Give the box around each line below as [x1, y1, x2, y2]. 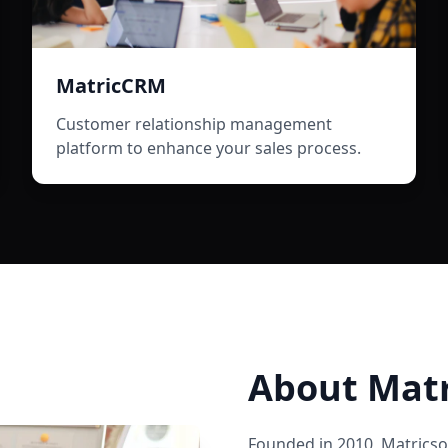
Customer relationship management [56, 113, 332, 135]
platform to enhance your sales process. [56, 137, 361, 159]
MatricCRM [56, 72, 166, 99]
